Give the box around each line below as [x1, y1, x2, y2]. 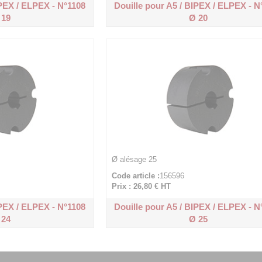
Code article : [111, 171, 160, 180]
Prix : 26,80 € [111, 182, 158, 191]
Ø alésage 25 [111, 155, 157, 164]
